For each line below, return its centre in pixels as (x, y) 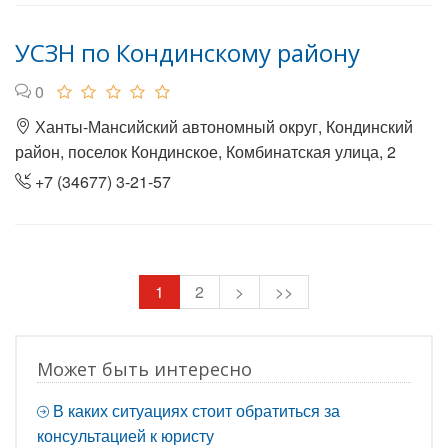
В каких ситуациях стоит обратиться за (196, 410)
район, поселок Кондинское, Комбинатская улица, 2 (205, 151)
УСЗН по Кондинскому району (187, 52)
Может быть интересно (144, 369)
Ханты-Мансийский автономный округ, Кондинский (222, 126)
